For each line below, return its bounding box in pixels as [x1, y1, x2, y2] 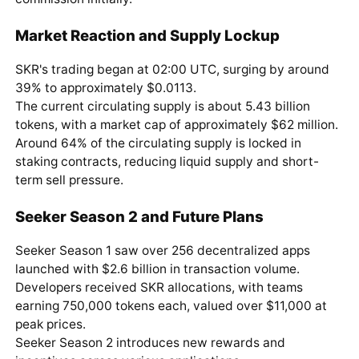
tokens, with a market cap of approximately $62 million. [14, 116, 338, 132]
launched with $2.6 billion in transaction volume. [14, 260, 300, 276]
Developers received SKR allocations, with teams [14, 279, 303, 295]
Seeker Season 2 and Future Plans [14, 208, 264, 226]
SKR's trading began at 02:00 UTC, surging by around [14, 61, 329, 77]
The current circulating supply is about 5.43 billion [14, 98, 310, 114]
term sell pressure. [14, 171, 123, 188]
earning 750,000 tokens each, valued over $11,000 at [14, 297, 327, 313]
